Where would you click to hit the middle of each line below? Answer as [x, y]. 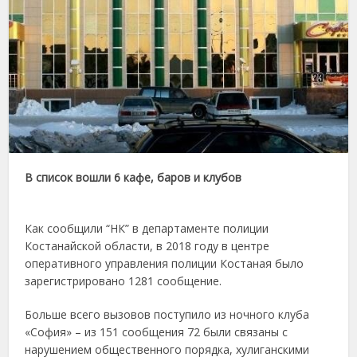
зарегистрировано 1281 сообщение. [124, 280]
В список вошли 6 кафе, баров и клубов [135, 177]
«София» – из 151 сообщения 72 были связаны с [157, 331]
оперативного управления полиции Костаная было [165, 263]
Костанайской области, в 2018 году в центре [147, 245]
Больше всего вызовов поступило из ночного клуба [167, 314]
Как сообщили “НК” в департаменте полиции [147, 228]
